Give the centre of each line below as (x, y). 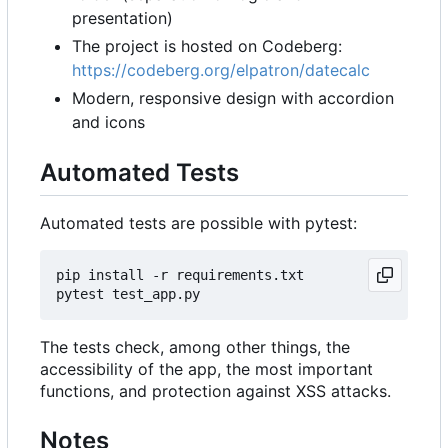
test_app (144, 294)
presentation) (122, 17)
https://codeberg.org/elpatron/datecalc (221, 69)
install (116, 275)
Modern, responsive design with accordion (233, 97)
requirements (224, 275)
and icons (108, 121)
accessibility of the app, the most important (206, 369)
